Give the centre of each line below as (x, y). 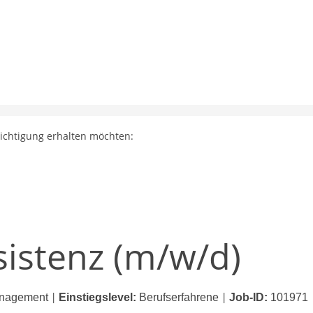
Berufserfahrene (179, 297)
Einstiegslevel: (97, 297)
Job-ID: (248, 297)
